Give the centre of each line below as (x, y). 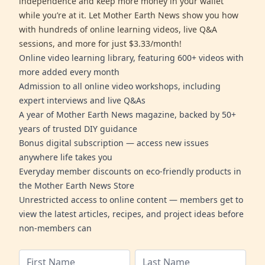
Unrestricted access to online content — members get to (131, 200)
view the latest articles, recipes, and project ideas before (131, 214)
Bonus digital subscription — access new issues (114, 143)
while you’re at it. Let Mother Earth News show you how (129, 15)
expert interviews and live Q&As (82, 101)
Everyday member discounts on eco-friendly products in (130, 172)
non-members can (55, 228)
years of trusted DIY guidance (78, 129)
